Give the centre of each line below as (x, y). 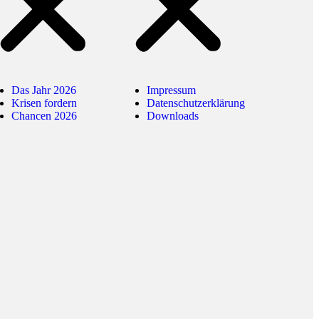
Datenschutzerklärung (196, 103)
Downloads (173, 116)
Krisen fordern (44, 103)
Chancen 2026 (44, 116)
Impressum (171, 90)
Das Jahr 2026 (44, 90)
